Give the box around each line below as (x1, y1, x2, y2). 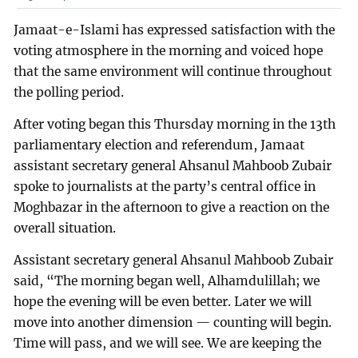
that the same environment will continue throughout (14, 64, 332, 80)
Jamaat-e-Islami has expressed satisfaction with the (14, 22, 336, 38)
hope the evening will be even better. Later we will (14, 293, 312, 309)
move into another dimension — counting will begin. (14, 314, 332, 330)
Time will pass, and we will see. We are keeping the (14, 335, 322, 351)
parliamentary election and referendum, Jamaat (14, 137, 305, 153)
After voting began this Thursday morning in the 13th (14, 116, 336, 132)
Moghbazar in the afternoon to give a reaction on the (14, 199, 330, 215)
